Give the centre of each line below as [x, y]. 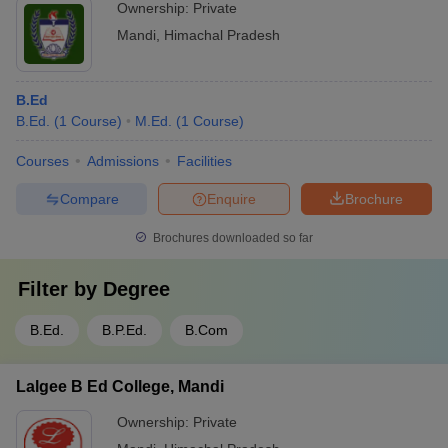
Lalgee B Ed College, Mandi [120, 386]
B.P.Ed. [124, 330]
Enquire [231, 198]
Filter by [60, 289]
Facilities [204, 161]
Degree [136, 289]
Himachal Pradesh [222, 35]
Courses [42, 161]
